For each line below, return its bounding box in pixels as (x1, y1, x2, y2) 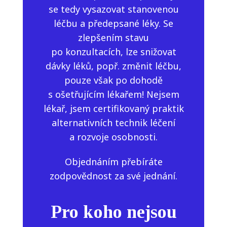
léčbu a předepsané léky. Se (54, 17, 173, 29)
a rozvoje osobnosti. (69, 130, 158, 143)
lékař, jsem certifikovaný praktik (43, 102, 184, 115)
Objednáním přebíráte (64, 156, 163, 168)
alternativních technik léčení (52, 116, 175, 129)
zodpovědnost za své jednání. (50, 170, 177, 182)
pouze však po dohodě (64, 73, 163, 86)
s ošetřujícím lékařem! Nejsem (48, 88, 179, 100)
